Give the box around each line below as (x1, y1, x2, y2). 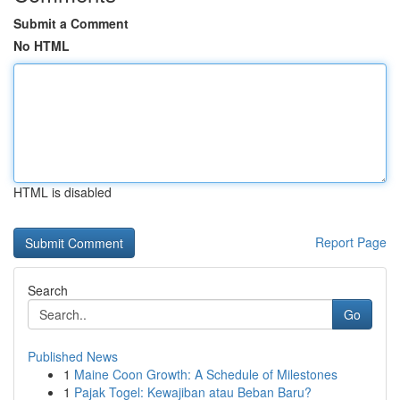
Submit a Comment (13, 14, 129, 32)
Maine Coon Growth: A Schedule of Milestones (74, 365, 337, 383)
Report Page (315, 233, 387, 251)
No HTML (13, 37, 70, 54)
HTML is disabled (13, 183, 112, 201)
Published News (28, 347, 118, 365)
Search (28, 281, 68, 299)
